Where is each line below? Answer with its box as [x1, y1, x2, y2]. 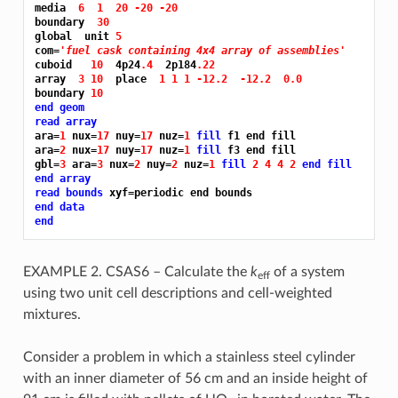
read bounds [34, 186, 103, 199]
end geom [34, 100, 84, 114]
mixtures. [22, 306, 81, 322]
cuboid [34, 58, 91, 71]
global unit [34, 29, 115, 43]
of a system [269, 264, 345, 279]
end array [34, 171, 91, 185]
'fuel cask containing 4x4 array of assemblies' [59, 44, 346, 57]
